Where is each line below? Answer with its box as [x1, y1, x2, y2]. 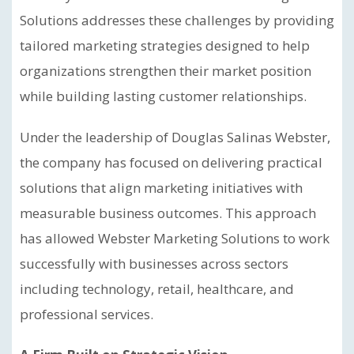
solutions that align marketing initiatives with [20, 179, 303, 197]
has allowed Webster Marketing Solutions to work [20, 229, 330, 247]
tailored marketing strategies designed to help [20, 36, 310, 55]
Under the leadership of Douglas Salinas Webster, [20, 128, 330, 146]
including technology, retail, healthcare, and [20, 280, 294, 298]
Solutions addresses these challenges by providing [20, 11, 334, 29]
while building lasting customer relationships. [20, 87, 307, 105]
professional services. [20, 305, 153, 323]
